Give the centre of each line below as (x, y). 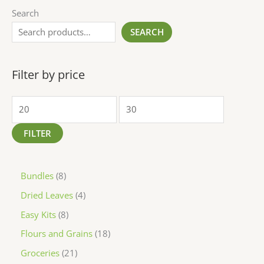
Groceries (40, 253)
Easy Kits (38, 214)
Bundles (37, 176)
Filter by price (48, 75)
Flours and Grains (57, 234)
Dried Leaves (47, 195)
